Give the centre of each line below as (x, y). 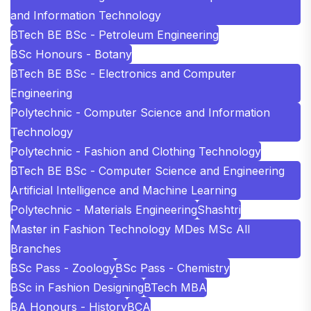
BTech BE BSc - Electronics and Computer (123, 73)
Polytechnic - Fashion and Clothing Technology (136, 151)
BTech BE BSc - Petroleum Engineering (115, 34)
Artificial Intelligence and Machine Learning (124, 190)
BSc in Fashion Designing (77, 287)
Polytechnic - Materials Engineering (104, 209)
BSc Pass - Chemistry (173, 268)
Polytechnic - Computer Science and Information (140, 112)
